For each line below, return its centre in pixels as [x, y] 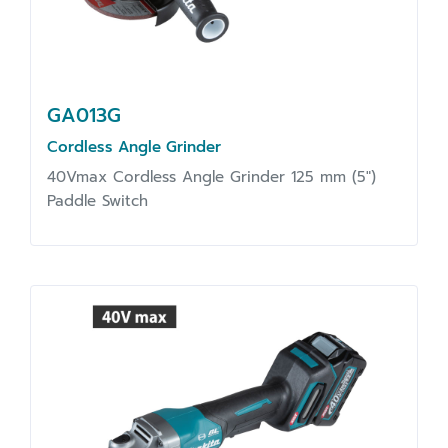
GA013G [84, 115]
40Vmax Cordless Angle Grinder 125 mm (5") [211, 176]
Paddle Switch [97, 200]
